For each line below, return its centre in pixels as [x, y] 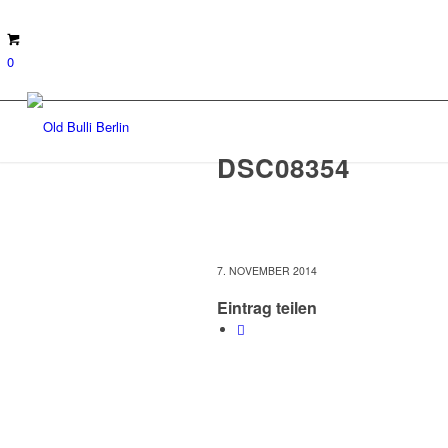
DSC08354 [283, 167]
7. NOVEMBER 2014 [267, 271]
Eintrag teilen [267, 308]
